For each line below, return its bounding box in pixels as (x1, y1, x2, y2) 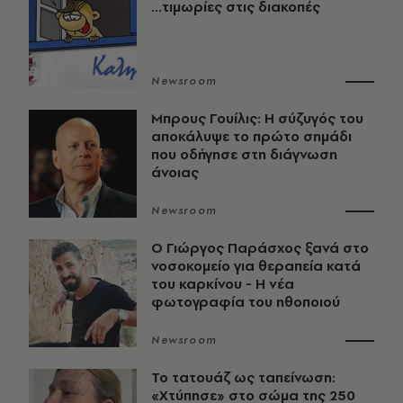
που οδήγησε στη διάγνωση (151, 145, 337, 165)
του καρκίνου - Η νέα (151, 274, 294, 294)
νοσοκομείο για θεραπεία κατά (151, 256, 361, 276)
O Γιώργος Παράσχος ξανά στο (151, 238, 369, 258)
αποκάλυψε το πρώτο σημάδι (151, 127, 352, 147)
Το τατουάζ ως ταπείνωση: (151, 368, 336, 388)
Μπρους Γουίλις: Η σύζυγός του (151, 109, 363, 129)
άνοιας (151, 163, 199, 183)
